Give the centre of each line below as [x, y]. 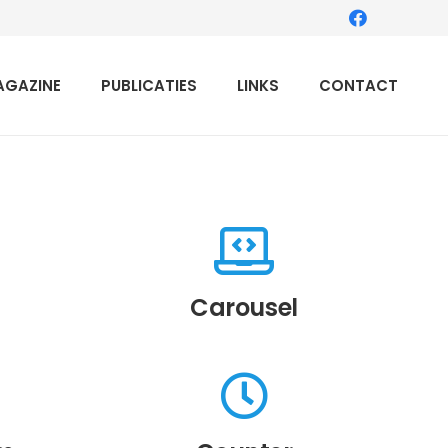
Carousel [244, 308]
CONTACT [358, 85]
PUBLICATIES [148, 85]
